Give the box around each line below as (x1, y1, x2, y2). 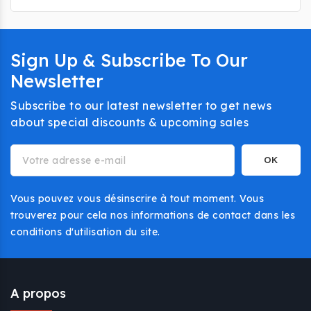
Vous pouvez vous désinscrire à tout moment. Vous (10, 192, 264, 205)
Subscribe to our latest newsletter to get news (10, 99, 271, 113)
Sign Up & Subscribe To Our (10, 49, 248, 72)
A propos (10, 285, 66, 302)
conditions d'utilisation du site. (10, 226, 160, 239)
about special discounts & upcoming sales (10, 115, 249, 130)
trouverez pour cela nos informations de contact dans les (10, 209, 295, 222)
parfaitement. (176, 7, 244, 20)
